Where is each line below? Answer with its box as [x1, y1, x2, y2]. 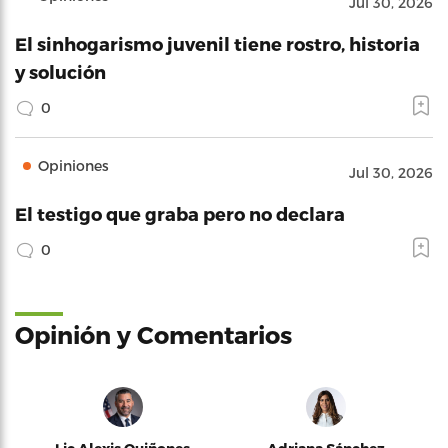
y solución [15, 61, 106, 82]
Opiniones [38, 157, 109, 174]
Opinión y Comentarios [15, 320, 292, 349]
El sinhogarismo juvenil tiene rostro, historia [15, 33, 420, 54]
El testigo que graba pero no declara [15, 203, 345, 224]
